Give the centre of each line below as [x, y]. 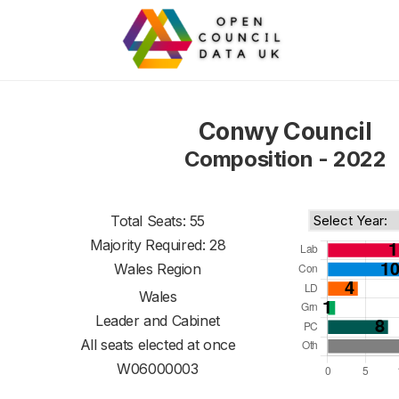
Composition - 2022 [285, 159]
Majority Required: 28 [158, 245]
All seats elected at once [158, 345]
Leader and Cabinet [158, 321]
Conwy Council [285, 131]
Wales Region [158, 269]
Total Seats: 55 [158, 221]
